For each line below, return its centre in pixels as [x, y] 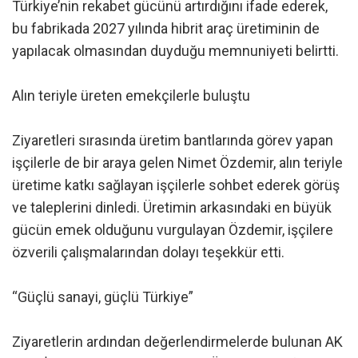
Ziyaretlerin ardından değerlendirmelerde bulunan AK [177, 341]
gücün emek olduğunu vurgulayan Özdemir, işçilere [173, 229]
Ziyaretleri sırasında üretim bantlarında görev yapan [173, 140]
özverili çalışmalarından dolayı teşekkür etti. [148, 252]
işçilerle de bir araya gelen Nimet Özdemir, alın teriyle [177, 162]
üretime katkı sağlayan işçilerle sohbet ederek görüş [176, 185]
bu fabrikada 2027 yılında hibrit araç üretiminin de [166, 28]
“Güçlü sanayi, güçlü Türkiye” [103, 296]
